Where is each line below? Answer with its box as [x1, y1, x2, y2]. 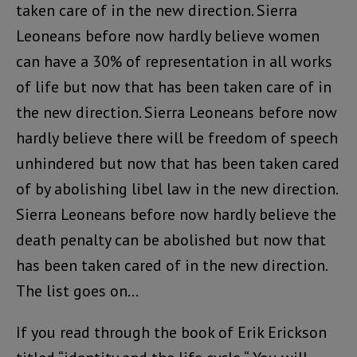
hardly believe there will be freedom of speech [16, 127, 338, 149]
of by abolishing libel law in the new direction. [16, 178, 337, 200]
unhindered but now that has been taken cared [16, 153, 339, 175]
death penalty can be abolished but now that [16, 229, 326, 251]
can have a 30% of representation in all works [16, 51, 332, 73]
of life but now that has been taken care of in [16, 76, 331, 98]
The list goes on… [16, 280, 139, 302]
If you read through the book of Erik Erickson [16, 322, 327, 343]
